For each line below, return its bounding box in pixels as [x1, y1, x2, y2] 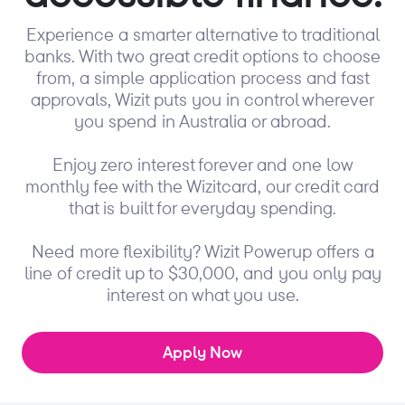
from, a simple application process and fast [35, 65, 370, 89]
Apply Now [163, 341, 242, 363]
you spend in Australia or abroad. [74, 108, 331, 132]
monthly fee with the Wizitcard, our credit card [25, 174, 380, 197]
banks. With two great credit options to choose [24, 43, 381, 67]
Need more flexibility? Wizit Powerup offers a [31, 239, 374, 262]
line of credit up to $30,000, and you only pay [24, 260, 381, 284]
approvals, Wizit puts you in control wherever [31, 87, 374, 110]
